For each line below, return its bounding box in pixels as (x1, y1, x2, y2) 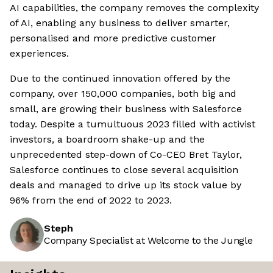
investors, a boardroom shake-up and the (10, 133, 205, 146)
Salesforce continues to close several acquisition (10, 164, 238, 176)
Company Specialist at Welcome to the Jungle (44, 235, 253, 247)
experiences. (10, 48, 69, 60)
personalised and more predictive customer (10, 32, 216, 44)
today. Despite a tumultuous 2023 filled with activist (10, 118, 255, 130)
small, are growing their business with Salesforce (10, 103, 242, 115)
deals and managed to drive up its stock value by (10, 179, 241, 191)
